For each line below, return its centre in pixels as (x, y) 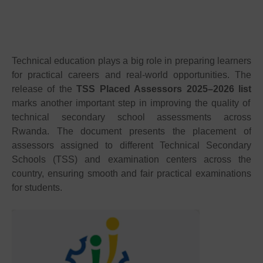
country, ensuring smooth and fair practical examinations (131, 173)
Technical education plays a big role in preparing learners (131, 60)
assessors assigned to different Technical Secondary (131, 145)
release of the (44, 89)
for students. (37, 187)
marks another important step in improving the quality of (131, 103)
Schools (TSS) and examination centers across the (131, 159)
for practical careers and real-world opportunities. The (131, 75)
